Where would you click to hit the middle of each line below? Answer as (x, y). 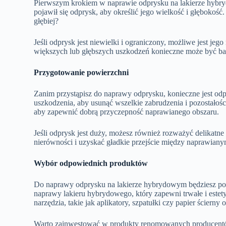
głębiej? (46, 21)
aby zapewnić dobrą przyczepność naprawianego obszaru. (127, 111)
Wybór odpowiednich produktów (91, 163)
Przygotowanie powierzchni (81, 72)
